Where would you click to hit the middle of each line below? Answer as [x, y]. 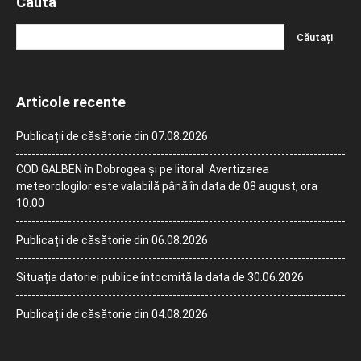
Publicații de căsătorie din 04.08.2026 [112, 314]
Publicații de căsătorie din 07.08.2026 [112, 136]
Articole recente [71, 102]
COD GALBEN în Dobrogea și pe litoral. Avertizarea [143, 169]
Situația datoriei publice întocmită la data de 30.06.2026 [160, 277]
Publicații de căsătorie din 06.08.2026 [112, 240]
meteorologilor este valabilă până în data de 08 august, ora [167, 186]
